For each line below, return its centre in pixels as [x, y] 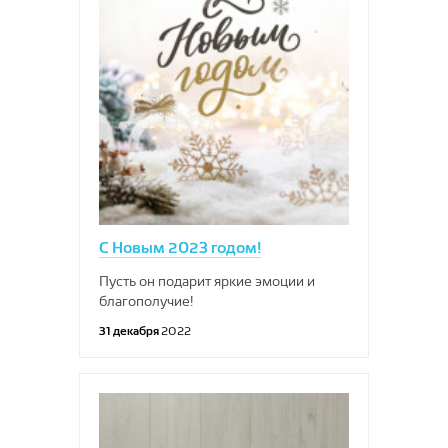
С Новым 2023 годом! [180, 247]
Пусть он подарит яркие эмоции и [207, 281]
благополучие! [146, 301]
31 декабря [130, 330]
